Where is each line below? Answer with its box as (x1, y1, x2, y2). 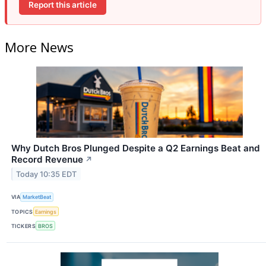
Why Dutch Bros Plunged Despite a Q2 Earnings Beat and (11, 142, 260, 154)
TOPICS (11, 208, 33, 215)
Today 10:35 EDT (16, 169, 77, 179)
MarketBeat (23, 194, 52, 201)
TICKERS (11, 222, 36, 229)
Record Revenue (11, 153, 83, 165)
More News (5, 37, 74, 56)
